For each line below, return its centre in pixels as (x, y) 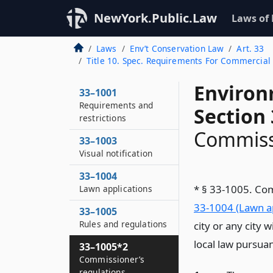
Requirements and (116, 105)
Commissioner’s (112, 259)
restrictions (103, 118)
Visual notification (116, 153)
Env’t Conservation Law (177, 48)
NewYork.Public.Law (155, 18)
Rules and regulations (123, 224)
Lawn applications (116, 189)
